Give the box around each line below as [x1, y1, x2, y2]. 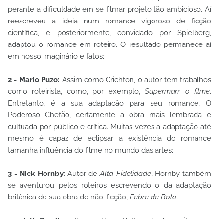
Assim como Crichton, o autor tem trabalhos [62, 75, 212, 84]
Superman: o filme [145, 87, 210, 96]
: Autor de [63, 169, 100, 178]
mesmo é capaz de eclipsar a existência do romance [8, 133, 211, 143]
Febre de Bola [130, 192, 176, 201]
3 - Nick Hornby [8, 169, 64, 178]
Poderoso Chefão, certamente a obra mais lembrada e [8, 110, 211, 119]
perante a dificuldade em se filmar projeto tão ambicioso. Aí [8, 4, 211, 14]
